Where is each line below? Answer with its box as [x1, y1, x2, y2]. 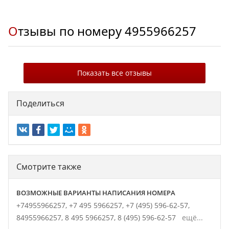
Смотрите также [16, 161, 81, 173]
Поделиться [16, 98, 64, 109]
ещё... [178, 213, 203, 223]
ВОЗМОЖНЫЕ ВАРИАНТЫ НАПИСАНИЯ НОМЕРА [16, 189, 175, 198]
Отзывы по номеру [18, 23, 125, 39]
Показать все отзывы [77, 68, 152, 78]
